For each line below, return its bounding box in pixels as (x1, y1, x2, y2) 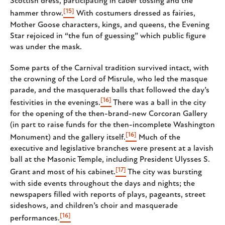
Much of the (137, 134, 180, 142)
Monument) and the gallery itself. (10, 134, 126, 142)
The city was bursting (126, 168, 202, 177)
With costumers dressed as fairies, (74, 10, 195, 18)
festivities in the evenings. (10, 98, 100, 107)
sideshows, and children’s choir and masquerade (10, 201, 178, 210)
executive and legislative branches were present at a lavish (10, 145, 213, 153)
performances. (10, 214, 60, 222)
